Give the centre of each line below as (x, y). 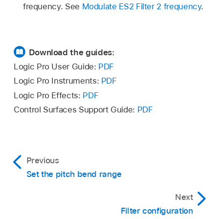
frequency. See (52, 6)
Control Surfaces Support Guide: (76, 110)
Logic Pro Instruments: (57, 81)
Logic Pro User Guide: (56, 66)
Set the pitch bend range (74, 174)
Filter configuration (157, 211)
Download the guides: (72, 52)
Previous (43, 161)
